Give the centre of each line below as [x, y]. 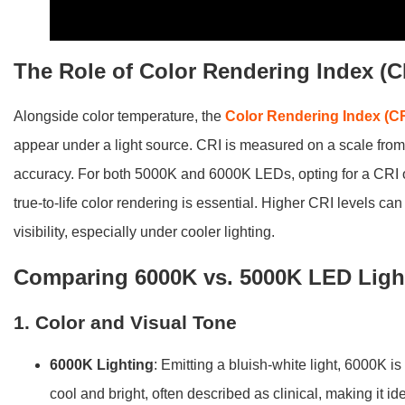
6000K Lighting [102, 364]
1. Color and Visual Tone [126, 322]
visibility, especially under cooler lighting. [145, 231]
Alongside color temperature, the [120, 116]
